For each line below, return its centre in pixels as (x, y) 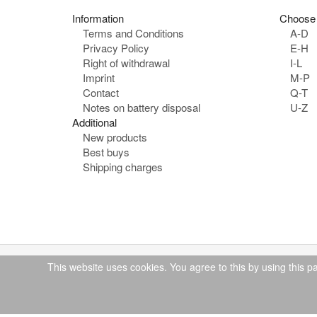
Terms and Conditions (133, 33)
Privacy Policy (116, 48)
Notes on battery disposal (142, 108)
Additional (94, 122)
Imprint (99, 78)
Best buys (106, 152)
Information (98, 18)
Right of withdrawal (126, 63)
